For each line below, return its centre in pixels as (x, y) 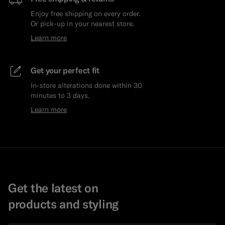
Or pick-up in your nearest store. (82, 24)
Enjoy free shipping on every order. (85, 14)
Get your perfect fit (65, 71)
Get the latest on (53, 188)
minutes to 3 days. (60, 96)
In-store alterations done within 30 (86, 86)
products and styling (63, 204)
